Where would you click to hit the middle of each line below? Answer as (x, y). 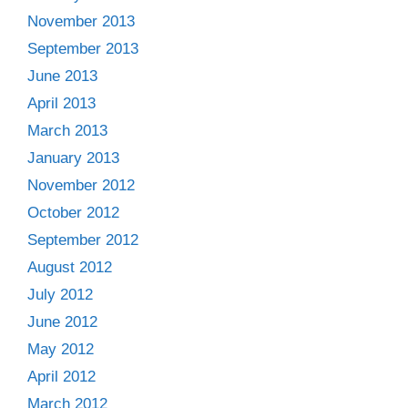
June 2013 (62, 76)
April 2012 (61, 376)
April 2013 (61, 103)
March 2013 (67, 130)
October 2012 (73, 212)
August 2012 (70, 267)
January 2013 (73, 158)
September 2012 (83, 240)
